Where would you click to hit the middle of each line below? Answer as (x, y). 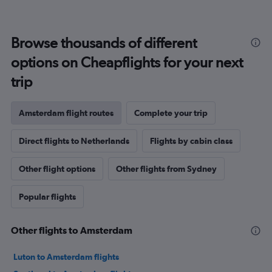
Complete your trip (171, 113)
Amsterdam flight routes (66, 113)
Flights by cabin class (191, 141)
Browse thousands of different (104, 43)
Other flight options (57, 169)
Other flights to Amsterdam (72, 230)
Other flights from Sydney (166, 169)
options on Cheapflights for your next (127, 63)
